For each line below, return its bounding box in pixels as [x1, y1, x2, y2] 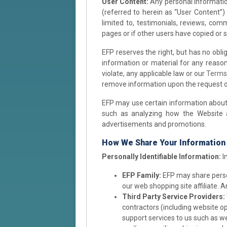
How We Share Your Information [102, 137, 225, 147]
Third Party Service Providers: [122, 192, 225, 201]
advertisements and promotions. [102, 120, 206, 128]
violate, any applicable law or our [102, 69, 206, 78]
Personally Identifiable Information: [102, 152, 221, 161]
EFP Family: [122, 171, 161, 179]
